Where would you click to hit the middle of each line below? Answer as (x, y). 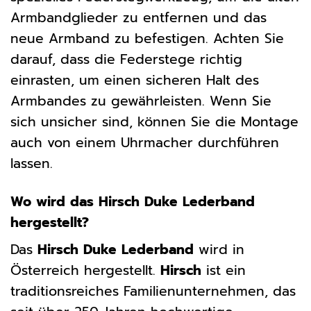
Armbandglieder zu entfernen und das (138, 17)
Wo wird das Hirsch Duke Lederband (133, 201)
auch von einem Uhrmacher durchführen (145, 142)
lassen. (32, 163)
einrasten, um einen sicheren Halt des (135, 80)
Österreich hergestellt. (85, 271)
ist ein (224, 271)
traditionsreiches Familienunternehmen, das (153, 292)
